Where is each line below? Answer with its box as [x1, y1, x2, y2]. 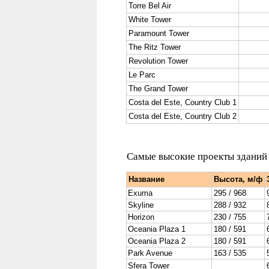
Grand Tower [142, 84, 188, 93]
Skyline [128, 201, 154, 210]
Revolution [128, 56, 165, 65]
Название [128, 175, 165, 184]
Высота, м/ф [214, 175, 262, 184]
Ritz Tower [142, 43, 181, 52]
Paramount [128, 29, 166, 38]
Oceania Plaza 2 [128, 237, 186, 246]
